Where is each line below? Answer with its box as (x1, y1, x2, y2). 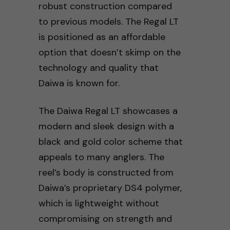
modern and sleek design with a (38, 120, 174, 132)
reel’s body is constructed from (38, 166, 174, 179)
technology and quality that (38, 61, 159, 74)
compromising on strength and (38, 212, 172, 225)
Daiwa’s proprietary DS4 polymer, (38, 181, 182, 194)
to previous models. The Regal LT (38, 15, 179, 28)
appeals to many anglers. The (38, 150, 164, 163)
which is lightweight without (38, 197, 159, 209)
